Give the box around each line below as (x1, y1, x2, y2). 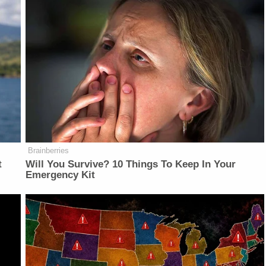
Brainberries (28, 146, 69, 156)
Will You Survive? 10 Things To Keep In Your (26, 159, 236, 170)
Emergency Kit (26, 169, 96, 181)
